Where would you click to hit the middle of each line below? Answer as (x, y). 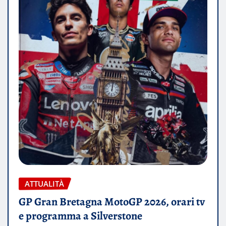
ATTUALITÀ (44, 183)
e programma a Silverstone (80, 216)
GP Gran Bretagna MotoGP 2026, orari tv (112, 202)
